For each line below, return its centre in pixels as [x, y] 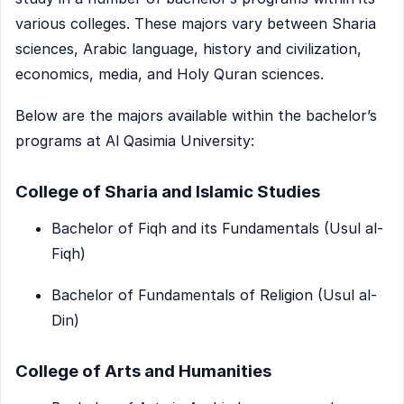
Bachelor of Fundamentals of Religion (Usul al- [214, 294]
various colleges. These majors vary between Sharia [196, 24]
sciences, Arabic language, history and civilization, [188, 49]
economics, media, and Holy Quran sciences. [170, 74]
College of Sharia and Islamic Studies [168, 192]
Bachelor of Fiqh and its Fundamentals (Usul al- [217, 229]
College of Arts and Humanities [143, 372]
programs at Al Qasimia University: [135, 140]
